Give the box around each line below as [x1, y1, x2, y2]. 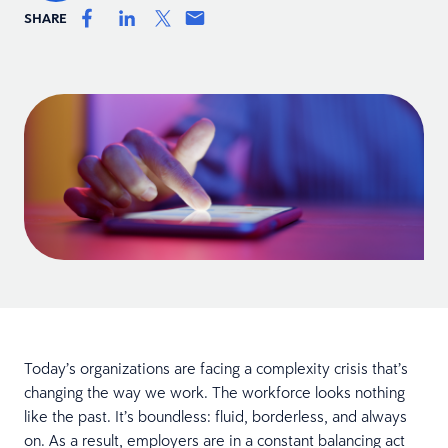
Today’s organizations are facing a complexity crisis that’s [24, 357, 408, 378]
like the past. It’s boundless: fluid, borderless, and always [24, 405, 407, 426]
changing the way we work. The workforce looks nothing [24, 381, 405, 402]
